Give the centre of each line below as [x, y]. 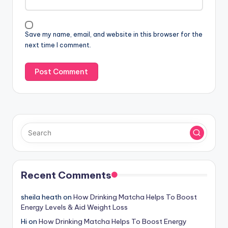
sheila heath [41, 197]
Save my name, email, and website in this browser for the [114, 34]
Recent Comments [66, 175]
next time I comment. [58, 45]
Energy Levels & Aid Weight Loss [74, 207]
